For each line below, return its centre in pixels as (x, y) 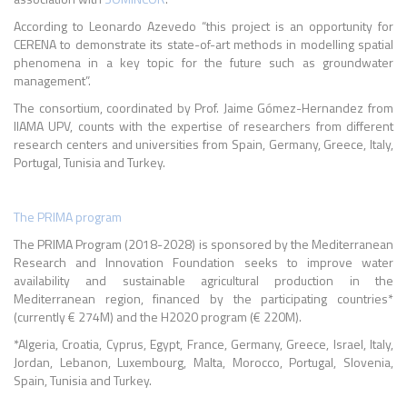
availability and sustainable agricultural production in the (203, 280)
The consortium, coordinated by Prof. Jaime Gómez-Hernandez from (203, 108)
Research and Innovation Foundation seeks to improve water (203, 262)
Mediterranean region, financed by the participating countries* (203, 298)
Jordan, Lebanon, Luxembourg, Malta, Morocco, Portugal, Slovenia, (203, 362)
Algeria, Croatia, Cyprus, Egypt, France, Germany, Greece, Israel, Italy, (206, 344)
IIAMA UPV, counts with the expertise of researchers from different (203, 126)
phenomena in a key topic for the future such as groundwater (203, 62)
